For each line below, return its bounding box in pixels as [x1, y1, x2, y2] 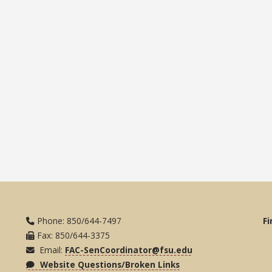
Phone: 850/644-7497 [38, 214, 122, 226]
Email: [38, 243, 66, 256]
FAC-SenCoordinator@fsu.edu [65, 243, 193, 256]
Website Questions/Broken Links [38, 258, 180, 270]
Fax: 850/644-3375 [38, 229, 110, 241]
